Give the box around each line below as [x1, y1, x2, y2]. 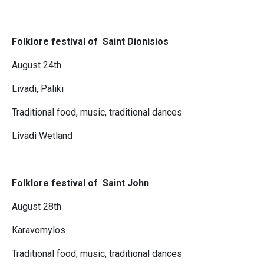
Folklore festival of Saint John [12, 177, 149, 189]
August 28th [12, 201, 61, 213]
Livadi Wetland [12, 130, 72, 142]
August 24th [12, 60, 61, 71]
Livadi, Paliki [12, 83, 64, 95]
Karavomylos [12, 225, 65, 236]
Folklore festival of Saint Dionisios [12, 36, 169, 48]
